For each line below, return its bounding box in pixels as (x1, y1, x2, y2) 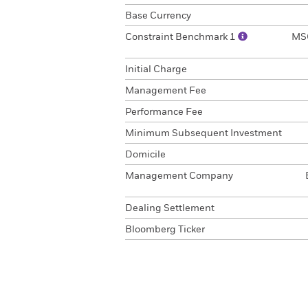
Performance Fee (125, 107, 203, 117)
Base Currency (125, 11, 191, 21)
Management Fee (125, 86, 206, 96)
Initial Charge (125, 65, 187, 74)
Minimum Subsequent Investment (125, 129, 282, 138)
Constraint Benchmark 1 (125, 32, 238, 42)
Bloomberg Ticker (125, 225, 205, 234)
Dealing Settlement (125, 203, 214, 213)
